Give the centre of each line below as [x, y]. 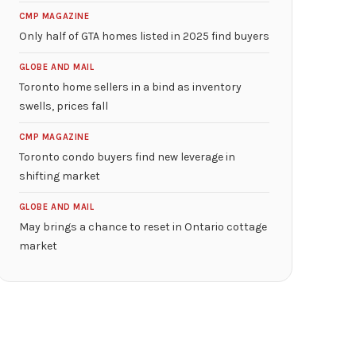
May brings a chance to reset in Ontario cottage [143, 227]
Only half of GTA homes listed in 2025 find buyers [144, 36]
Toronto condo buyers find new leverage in [127, 157]
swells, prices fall [63, 106]
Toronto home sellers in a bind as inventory [130, 87]
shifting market [59, 176]
